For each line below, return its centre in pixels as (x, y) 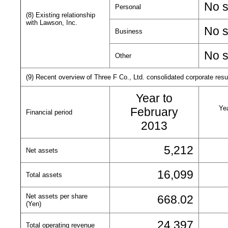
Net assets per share (57, 196)
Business (129, 31)
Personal (128, 7)
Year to (154, 98)
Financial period (49, 112)
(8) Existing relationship (61, 15)
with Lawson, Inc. (52, 23)
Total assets (44, 175)
